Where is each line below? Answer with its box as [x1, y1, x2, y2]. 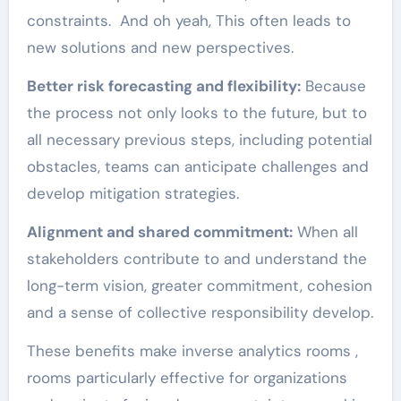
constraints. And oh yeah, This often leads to [26, 10, 351, 30]
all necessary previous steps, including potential [26, 129, 372, 149]
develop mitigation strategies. [26, 183, 239, 203]
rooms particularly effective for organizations [26, 367, 347, 388]
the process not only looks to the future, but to [26, 102, 367, 123]
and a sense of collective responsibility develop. [26, 302, 373, 322]
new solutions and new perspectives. [26, 37, 294, 57]
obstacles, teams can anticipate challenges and [26, 156, 369, 176]
